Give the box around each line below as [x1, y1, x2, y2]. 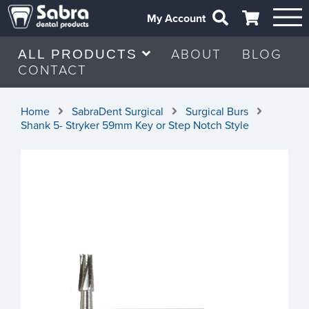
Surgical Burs [186, 105, 248, 119]
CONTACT [18, 62, 87, 78]
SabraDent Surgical [72, 105, 163, 119]
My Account [147, 11, 206, 26]
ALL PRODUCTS [18, 46, 142, 61]
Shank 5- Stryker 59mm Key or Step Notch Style [21, 119, 249, 132]
